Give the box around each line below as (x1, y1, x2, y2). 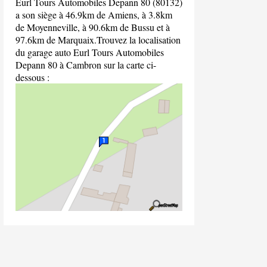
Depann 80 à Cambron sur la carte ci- (15, 58, 156, 71)
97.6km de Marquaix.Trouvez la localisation (15, 33, 181, 46)
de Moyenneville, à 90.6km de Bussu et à (15, 20, 170, 33)
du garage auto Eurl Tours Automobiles (15, 45, 164, 58)
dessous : (15, 70, 49, 83)
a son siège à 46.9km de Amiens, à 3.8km (15, 8, 172, 21)
